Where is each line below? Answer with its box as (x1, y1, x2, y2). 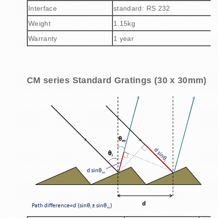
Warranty (28, 34, 57, 42)
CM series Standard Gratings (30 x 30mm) (27, 75, 207, 85)
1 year (113, 34, 134, 42)
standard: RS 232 (113, 4, 170, 12)
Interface (28, 4, 57, 12)
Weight (28, 19, 51, 27)
